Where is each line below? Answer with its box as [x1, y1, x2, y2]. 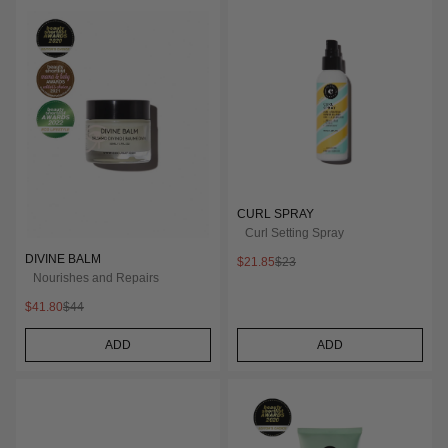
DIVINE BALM [25, 252, 101, 267]
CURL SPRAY [237, 206, 314, 221]
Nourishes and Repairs [33, 271, 159, 286]
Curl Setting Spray [245, 225, 344, 240]
